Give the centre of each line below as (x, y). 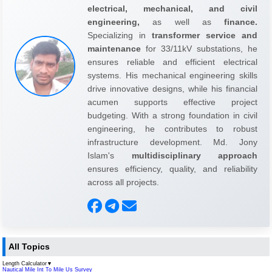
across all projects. (124, 182)
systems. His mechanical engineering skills (172, 75)
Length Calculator (25, 264)
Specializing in (120, 35)
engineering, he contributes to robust (172, 128)
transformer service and (205, 35)
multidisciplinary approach (194, 155)
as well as (182, 22)
